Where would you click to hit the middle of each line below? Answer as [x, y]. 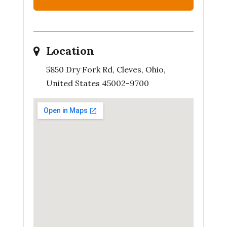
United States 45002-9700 [97, 83]
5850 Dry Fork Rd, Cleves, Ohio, [106, 69]
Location [70, 51]
